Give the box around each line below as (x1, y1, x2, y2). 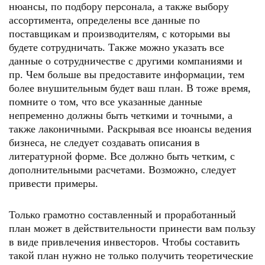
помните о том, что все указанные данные (9, 96, 202, 108)
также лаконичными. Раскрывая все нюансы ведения (9, 123, 251, 135)
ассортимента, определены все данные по (9, 14, 200, 26)
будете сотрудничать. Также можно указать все (9, 41, 224, 53)
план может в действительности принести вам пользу (9, 222, 256, 234)
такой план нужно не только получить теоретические (9, 250, 253, 261)
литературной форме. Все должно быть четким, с (9, 150, 235, 162)
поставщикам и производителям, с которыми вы (9, 28, 230, 40)
